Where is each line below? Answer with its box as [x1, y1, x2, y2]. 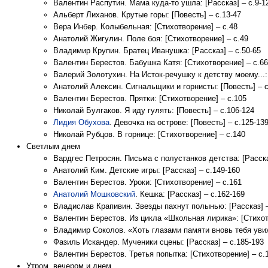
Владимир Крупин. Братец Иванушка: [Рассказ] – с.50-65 [53, 46, 261, 55]
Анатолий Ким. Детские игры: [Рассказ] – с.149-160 [53, 166, 240, 175]
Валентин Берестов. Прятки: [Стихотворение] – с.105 [53, 94, 246, 103]
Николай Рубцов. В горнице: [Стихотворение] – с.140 [53, 130, 245, 139]
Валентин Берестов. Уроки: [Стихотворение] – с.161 [53, 178, 242, 187]
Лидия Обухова [53, 118, 109, 127]
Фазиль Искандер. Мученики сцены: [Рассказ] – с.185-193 [53, 237, 264, 246]
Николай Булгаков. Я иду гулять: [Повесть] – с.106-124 [53, 106, 254, 115]
